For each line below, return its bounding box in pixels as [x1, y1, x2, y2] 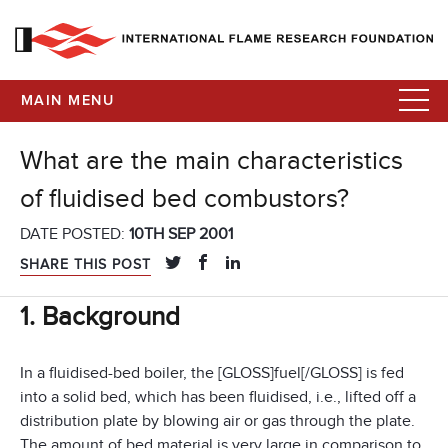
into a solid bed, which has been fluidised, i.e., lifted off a [20, 386, 416, 407]
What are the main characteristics [20, 146, 403, 177]
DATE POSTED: [20, 224, 129, 245]
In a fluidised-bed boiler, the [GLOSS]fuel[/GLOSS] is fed [20, 362, 404, 383]
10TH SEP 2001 [129, 224, 233, 245]
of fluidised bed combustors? [20, 184, 349, 215]
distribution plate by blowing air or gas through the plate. [20, 410, 415, 431]
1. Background [20, 301, 180, 332]
